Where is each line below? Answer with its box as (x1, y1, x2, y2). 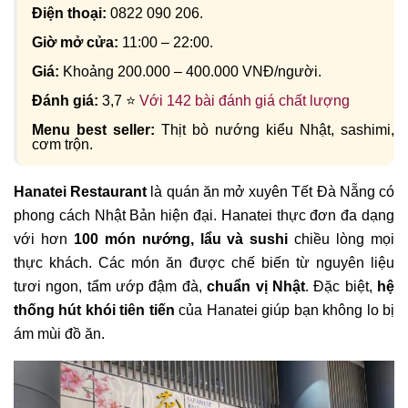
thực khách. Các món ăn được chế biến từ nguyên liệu (14, 255, 394, 271)
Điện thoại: (32, 5, 107, 22)
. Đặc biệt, (304, 279, 378, 295)
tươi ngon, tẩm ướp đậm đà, (14, 279, 208, 295)
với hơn (14, 231, 74, 248)
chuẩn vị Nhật (207, 279, 305, 295)
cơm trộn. (32, 137, 93, 153)
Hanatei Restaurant (14, 184, 148, 200)
